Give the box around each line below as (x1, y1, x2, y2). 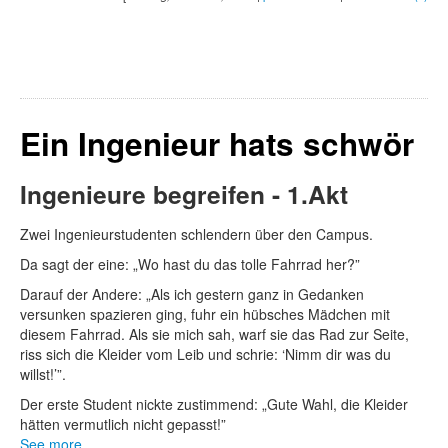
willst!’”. (20, 364, 66, 385)
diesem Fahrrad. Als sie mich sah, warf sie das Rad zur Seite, (20, 324, 409, 345)
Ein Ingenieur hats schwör (20, 121, 414, 167)
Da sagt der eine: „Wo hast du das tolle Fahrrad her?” (20, 254, 360, 275)
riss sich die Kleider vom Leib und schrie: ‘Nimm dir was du (20, 344, 391, 365)
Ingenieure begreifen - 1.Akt (20, 176, 348, 213)
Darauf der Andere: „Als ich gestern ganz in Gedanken (20, 284, 364, 305)
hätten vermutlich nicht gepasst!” (20, 414, 226, 435)
